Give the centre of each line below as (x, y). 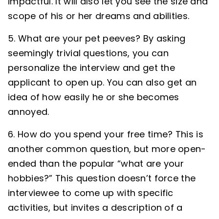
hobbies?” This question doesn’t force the (102, 178)
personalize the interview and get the (92, 68)
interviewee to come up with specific (91, 193)
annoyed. (29, 112)
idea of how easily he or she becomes (94, 97)
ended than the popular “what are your (96, 164)
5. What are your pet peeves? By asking (97, 38)
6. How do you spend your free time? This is (106, 134)
